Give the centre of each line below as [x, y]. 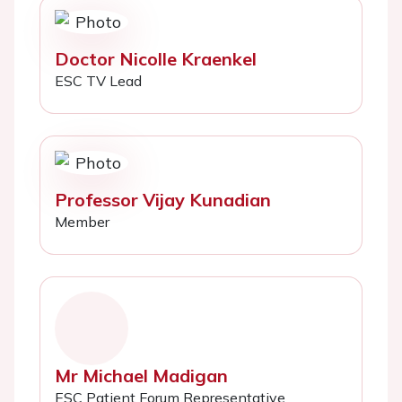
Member [82, 222]
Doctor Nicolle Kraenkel [156, 59]
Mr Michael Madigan [141, 375]
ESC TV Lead [98, 81]
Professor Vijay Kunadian [163, 200]
